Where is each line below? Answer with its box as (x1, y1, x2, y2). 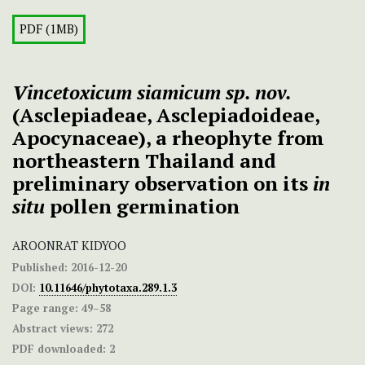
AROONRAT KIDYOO (12, 238, 126, 254)
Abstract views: (12, 321, 93, 336)
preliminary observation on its (12, 170, 313, 197)
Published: (12, 260, 68, 275)
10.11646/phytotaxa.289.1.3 (39, 280, 177, 296)
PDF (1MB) (20, 21, 78, 37)
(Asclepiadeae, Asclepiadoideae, (12, 102, 319, 129)
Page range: (12, 301, 78, 316)
